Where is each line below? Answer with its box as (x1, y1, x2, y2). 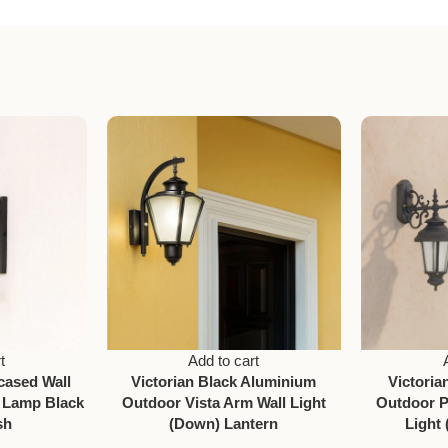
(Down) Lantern (169, 415, 279, 433)
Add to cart (188, 352, 260, 370)
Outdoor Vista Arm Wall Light (121, 394, 326, 412)
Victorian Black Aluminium (131, 373, 317, 391)
